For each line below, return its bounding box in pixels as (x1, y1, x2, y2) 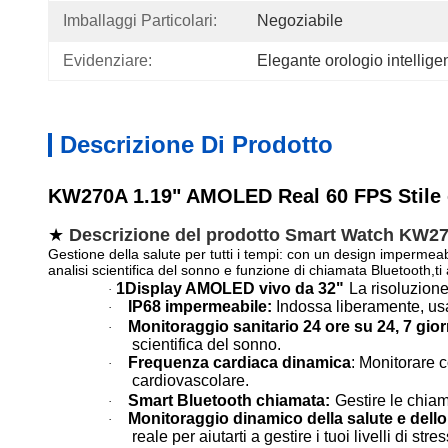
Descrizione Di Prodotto (60, 131, 333, 158)
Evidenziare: (63, 52, 152, 69)
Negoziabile (257, 12, 343, 29)
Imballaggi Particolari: (63, 12, 217, 29)
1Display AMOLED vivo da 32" (116, 280, 344, 297)
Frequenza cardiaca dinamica (128, 354, 351, 371)
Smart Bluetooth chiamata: (128, 392, 330, 409)
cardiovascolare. (132, 372, 249, 389)
